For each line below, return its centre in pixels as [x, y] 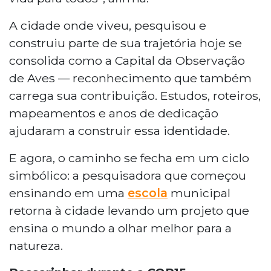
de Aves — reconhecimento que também [130, 78]
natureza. [36, 245]
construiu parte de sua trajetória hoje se [126, 43]
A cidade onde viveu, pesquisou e [108, 25]
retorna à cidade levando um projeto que [129, 210]
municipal [199, 193]
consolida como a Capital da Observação [127, 60]
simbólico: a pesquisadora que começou [128, 175]
